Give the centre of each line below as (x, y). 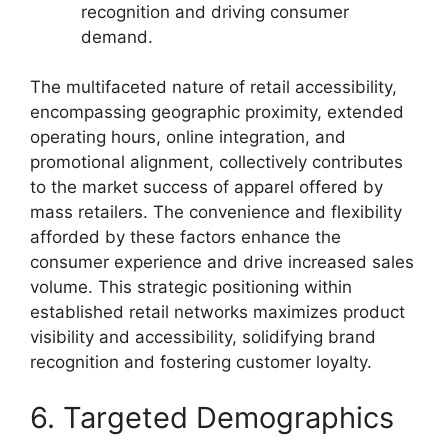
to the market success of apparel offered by (206, 187)
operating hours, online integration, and (188, 137)
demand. (117, 36)
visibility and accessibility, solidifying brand (203, 337)
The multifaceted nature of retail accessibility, (213, 87)
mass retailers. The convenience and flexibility (216, 212)
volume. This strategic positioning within (191, 287)
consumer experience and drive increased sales (222, 262)
